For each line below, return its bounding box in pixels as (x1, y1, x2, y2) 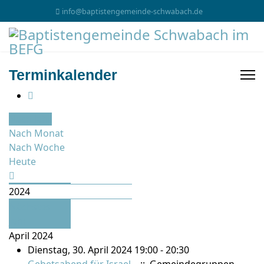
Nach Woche (9, 141, 65, 154)
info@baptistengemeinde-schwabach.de (62, 6, 203, 16)
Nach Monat (9, 127, 64, 140)
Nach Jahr (9, 113, 52, 126)
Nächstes (9, 200, 51, 213)
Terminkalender (9, 67, 117, 83)
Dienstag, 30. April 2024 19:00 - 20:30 (28, 243, 189, 256)
